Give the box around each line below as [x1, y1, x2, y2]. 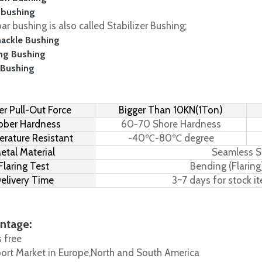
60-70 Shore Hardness [120, 118, 221, 130]
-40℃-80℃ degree [127, 132, 214, 144]
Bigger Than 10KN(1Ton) [119, 104, 223, 116]
